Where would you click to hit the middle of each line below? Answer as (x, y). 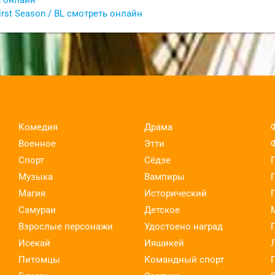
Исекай (34, 243)
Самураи (37, 210)
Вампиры (165, 176)
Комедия (38, 127)
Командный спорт (184, 259)
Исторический (176, 193)
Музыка (35, 176)
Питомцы (39, 259)
